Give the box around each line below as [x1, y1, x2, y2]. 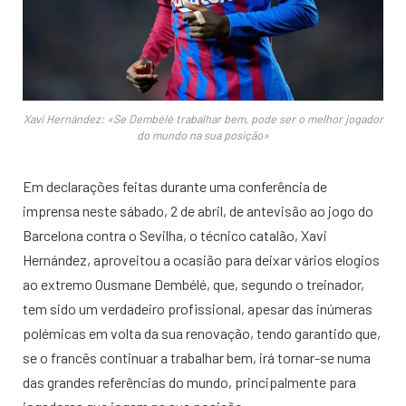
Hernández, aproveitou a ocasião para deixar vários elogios [23, 250, 380, 268]
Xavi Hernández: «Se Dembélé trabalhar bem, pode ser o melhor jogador [23, 111, 383, 126]
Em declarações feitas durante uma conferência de [23, 177, 327, 195]
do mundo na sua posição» [137, 127, 269, 142]
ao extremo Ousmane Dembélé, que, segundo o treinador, [23, 275, 364, 293]
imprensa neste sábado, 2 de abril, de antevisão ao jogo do [23, 201, 373, 219]
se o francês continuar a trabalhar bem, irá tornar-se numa [23, 348, 371, 366]
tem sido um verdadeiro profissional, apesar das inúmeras [23, 299, 372, 317]
